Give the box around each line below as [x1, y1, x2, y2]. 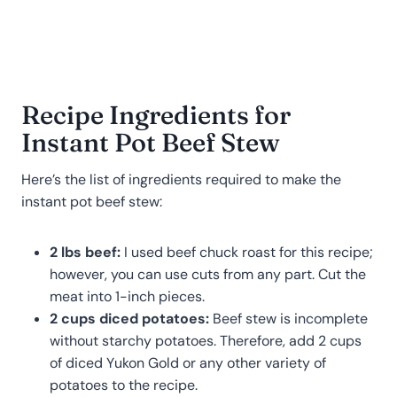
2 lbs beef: [50, 243, 121, 262]
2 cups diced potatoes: [50, 309, 213, 329]
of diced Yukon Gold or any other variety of [50, 354, 326, 373]
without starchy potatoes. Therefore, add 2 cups [50, 331, 362, 351]
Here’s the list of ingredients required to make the [21, 170, 341, 190]
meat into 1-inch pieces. [50, 287, 205, 307]
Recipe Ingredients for [21, 98, 291, 130]
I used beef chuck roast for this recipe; [121, 243, 373, 262]
